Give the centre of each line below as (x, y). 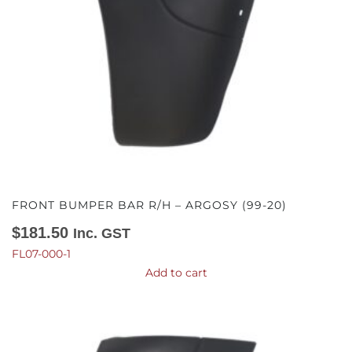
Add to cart (176, 272)
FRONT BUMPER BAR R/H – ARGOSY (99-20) (149, 205)
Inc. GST (102, 233)
